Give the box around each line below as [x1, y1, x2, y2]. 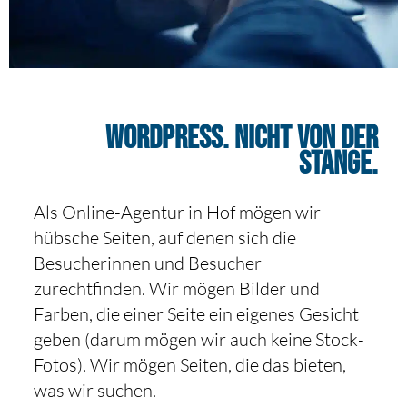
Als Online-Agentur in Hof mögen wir [34, 201, 322, 224]
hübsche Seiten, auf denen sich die [34, 226, 297, 250]
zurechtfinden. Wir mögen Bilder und [34, 277, 321, 301]
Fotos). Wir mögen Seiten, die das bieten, [34, 353, 347, 377]
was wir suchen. [34, 379, 157, 402]
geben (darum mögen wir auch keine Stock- [34, 328, 365, 352]
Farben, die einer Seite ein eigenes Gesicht [34, 303, 360, 326]
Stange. [298, 144, 378, 184]
